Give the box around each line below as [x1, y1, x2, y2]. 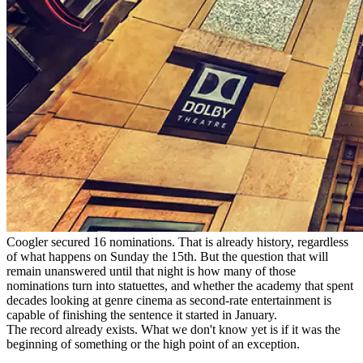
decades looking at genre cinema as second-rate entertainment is [6, 293, 331, 307]
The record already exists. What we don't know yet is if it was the [6, 322, 340, 336]
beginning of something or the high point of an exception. [6, 336, 300, 351]
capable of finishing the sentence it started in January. [6, 307, 277, 322]
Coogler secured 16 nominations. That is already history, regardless [6, 234, 348, 249]
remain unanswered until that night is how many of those [6, 263, 296, 278]
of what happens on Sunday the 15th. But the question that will [6, 249, 328, 263]
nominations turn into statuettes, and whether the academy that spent [6, 278, 353, 293]
